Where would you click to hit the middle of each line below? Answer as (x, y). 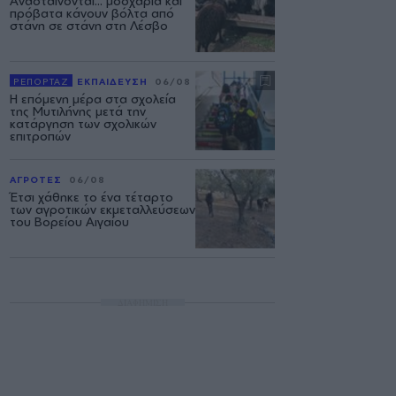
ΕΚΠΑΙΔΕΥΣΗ (112, 81)
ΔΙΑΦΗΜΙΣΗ (142, 302)
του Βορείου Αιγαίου (69, 221)
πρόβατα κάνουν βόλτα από (92, 12)
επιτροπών (40, 135)
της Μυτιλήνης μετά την (78, 110)
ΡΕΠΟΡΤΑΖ (41, 81)
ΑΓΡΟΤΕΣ (36, 179)
